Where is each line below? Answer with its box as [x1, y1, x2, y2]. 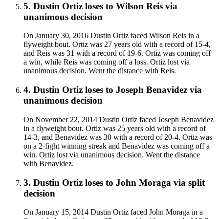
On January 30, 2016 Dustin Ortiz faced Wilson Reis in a [23, 31, 199, 40]
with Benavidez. [23, 159, 74, 168]
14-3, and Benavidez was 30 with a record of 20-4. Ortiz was [23, 132, 212, 141]
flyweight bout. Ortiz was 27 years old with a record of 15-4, [23, 40, 211, 49]
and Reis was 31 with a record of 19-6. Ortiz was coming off [23, 49, 211, 58]
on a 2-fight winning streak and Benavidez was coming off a [23, 141, 210, 150]
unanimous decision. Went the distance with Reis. [23, 66, 176, 75]
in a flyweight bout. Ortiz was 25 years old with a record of [23, 124, 206, 132]
